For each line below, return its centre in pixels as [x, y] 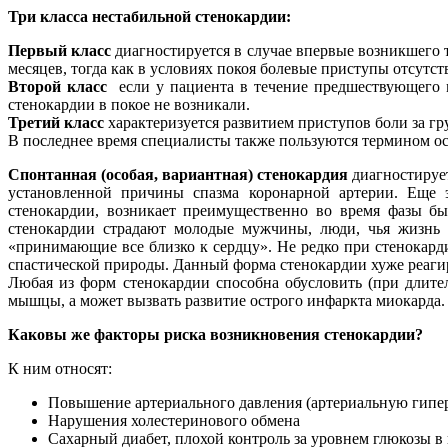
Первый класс [60, 50]
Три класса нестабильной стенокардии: [149, 16]
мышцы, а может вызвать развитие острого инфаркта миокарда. [226, 300]
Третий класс [56, 122]
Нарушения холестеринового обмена [174, 420]
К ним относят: [60, 368]
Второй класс [61, 86]
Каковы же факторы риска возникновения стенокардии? [215, 334]
